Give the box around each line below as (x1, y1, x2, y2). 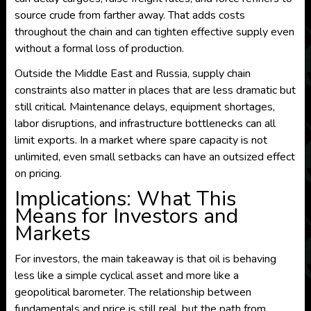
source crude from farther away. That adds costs (14, 8, 245, 23)
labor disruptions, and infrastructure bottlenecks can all (14, 116, 276, 131)
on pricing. (14, 166, 62, 181)
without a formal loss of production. (14, 41, 184, 56)
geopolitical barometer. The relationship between (14, 285, 251, 300)
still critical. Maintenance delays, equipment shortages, (14, 99, 275, 115)
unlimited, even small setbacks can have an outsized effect (14, 149, 295, 165)
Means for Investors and (14, 202, 238, 230)
